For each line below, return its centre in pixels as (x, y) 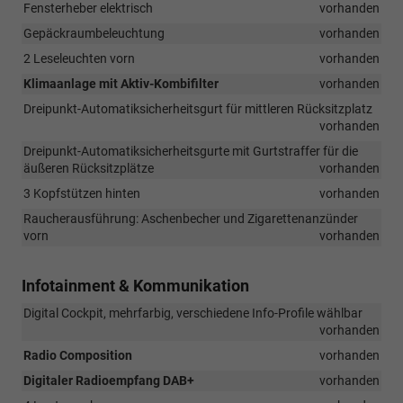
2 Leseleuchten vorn (79, 58)
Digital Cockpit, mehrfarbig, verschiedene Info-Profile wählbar (193, 313)
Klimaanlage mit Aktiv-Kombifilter (121, 83)
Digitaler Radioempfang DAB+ (109, 380)
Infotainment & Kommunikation (135, 285)
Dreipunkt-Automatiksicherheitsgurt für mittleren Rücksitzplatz (198, 108)
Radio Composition (78, 355)
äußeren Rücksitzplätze (89, 168)
